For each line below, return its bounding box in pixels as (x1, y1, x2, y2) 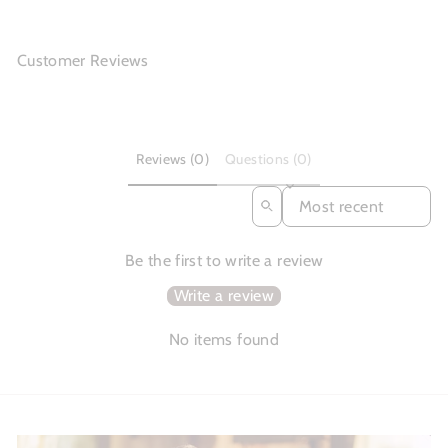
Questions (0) (225, 150, 312, 169)
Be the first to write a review (124, 250, 324, 270)
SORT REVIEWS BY (282, 185, 416, 201)
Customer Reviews (17, 51, 149, 71)
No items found (169, 329, 279, 349)
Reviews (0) (136, 150, 210, 169)
